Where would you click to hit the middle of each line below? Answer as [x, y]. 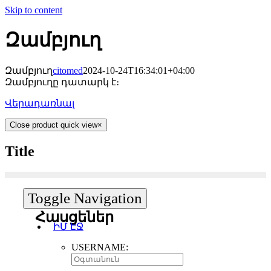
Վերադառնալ [40, 103]
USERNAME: [100, 247]
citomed [68, 70]
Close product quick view [54, 125]
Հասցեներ [74, 217]
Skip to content [34, 10]
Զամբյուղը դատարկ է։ [62, 82]
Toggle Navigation [85, 198]
